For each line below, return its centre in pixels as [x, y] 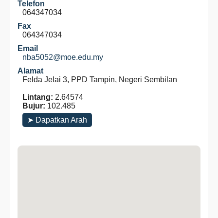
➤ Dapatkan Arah [57, 120]
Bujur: [34, 106]
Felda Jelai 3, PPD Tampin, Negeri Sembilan [100, 80]
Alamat [30, 71]
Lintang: [38, 97]
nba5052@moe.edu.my [63, 57]
